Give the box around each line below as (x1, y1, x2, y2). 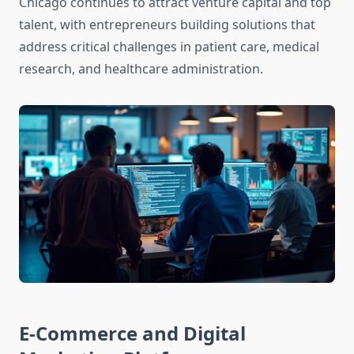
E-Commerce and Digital (19, 320, 246, 347)
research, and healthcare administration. (19, 60, 263, 78)
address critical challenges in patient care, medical (19, 38, 319, 56)
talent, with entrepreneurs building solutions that (19, 16, 315, 34)
